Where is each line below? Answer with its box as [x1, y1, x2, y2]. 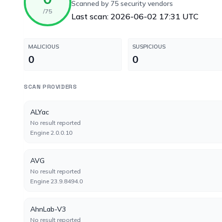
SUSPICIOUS [132, 43, 166, 50]
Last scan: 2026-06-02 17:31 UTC [71, 11, 199, 21]
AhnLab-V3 [30, 205, 66, 214]
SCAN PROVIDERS [24, 83, 77, 91]
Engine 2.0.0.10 [30, 129, 72, 136]
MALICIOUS [28, 43, 59, 50]
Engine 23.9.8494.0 [30, 177, 83, 185]
